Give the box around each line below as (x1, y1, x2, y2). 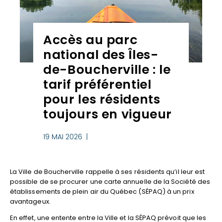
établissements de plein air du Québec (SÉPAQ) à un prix (10, 186, 194, 196)
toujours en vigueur (43, 105, 172, 123)
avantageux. (10, 196, 51, 206)
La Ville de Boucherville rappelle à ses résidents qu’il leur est (10, 166, 205, 176)
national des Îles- (43, 46, 159, 63)
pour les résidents (43, 90, 161, 108)
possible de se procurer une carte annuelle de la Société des (10, 176, 210, 186)
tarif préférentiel (43, 75, 152, 93)
